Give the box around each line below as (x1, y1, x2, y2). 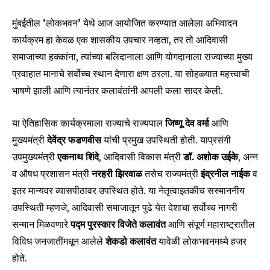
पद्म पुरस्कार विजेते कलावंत (71, 218, 166, 231)
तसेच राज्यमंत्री (142, 168, 201, 180)
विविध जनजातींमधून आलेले (12, 235, 105, 248)
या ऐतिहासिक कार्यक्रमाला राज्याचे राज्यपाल (12, 117, 165, 130)
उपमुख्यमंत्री (12, 151, 57, 163)
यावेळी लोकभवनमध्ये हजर (156, 235, 246, 248)
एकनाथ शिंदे (57, 151, 99, 163)
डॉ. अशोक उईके (183, 151, 238, 163)
